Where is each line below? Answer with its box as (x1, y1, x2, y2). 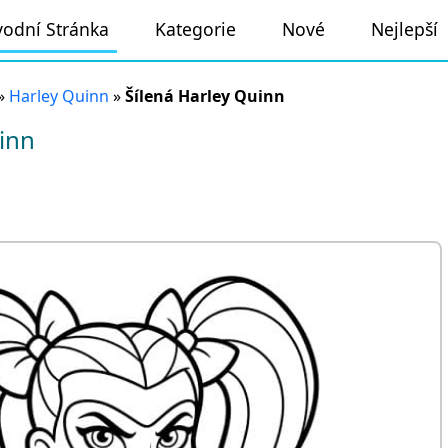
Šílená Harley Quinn (125, 85, 285, 107)
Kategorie (155, 16, 236, 41)
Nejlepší (371, 16, 438, 41)
